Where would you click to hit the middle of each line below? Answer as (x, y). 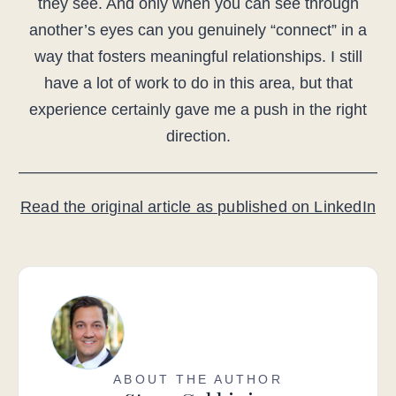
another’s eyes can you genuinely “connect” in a (198, 30)
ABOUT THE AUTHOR (198, 380)
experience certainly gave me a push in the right (198, 110)
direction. (198, 137)
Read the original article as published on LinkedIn (198, 207)
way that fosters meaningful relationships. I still (198, 57)
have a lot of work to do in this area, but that (198, 84)
